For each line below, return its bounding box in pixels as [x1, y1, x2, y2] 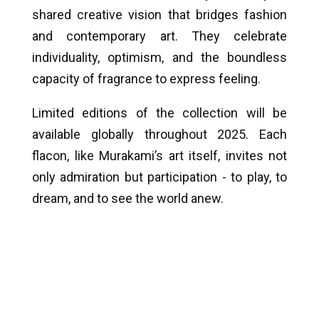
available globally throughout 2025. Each [32, 127, 287, 142]
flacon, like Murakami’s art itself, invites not [32, 148, 287, 164]
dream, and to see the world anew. [32, 191, 224, 206]
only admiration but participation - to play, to [32, 169, 287, 185]
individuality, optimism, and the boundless [32, 50, 287, 66]
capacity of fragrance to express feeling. [32, 71, 261, 87]
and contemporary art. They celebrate [32, 28, 287, 44]
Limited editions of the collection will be [32, 105, 287, 121]
